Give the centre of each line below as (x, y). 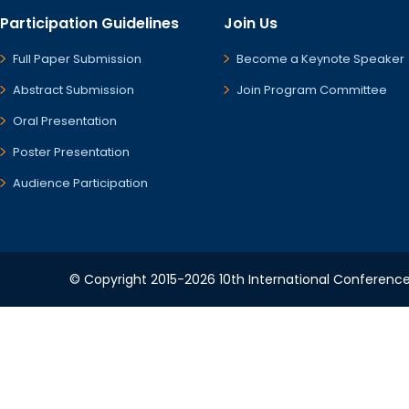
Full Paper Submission (77, 59)
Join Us (251, 23)
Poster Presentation (71, 152)
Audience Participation (80, 183)
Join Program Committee (312, 90)
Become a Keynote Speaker (320, 59)
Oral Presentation (65, 121)
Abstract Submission (73, 90)
